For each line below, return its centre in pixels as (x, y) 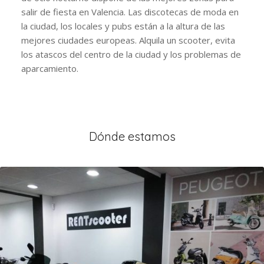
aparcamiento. (49, 68)
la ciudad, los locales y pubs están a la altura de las (123, 26)
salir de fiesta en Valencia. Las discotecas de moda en (130, 11)
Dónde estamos (132, 136)
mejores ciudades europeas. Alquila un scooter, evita (128, 40)
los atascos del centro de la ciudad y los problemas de (131, 54)
